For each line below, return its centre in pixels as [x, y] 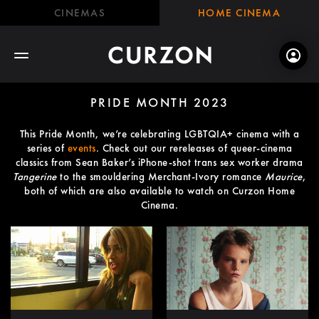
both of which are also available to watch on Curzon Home [159, 191]
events [82, 148]
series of [47, 148]
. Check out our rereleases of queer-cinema [194, 148]
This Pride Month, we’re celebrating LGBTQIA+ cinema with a [159, 134]
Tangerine [35, 177]
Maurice [284, 177]
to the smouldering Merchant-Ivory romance [161, 177]
